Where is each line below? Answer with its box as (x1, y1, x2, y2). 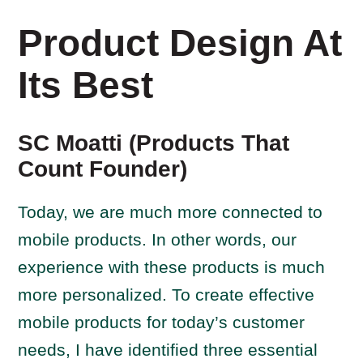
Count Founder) (18, 156, 188, 181)
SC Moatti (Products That (18, 130, 290, 156)
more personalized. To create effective (18, 285, 315, 304)
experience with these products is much (18, 258, 326, 276)
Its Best (18, 64, 154, 106)
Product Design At (18, 22, 343, 64)
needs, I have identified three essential (18, 340, 318, 359)
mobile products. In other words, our (18, 230, 297, 249)
